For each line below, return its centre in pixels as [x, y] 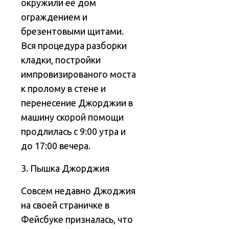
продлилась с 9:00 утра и [74, 132]
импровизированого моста [79, 74]
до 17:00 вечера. [56, 146]
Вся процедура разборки [74, 46]
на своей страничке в [65, 205]
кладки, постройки [61, 60]
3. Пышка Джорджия [65, 168]
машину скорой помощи [73, 117]
